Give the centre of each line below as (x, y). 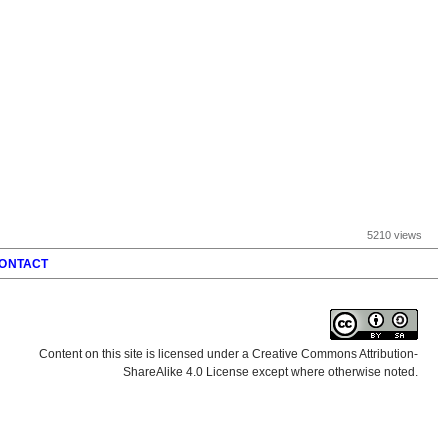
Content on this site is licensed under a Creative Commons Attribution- (228, 354)
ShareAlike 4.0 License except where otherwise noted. (270, 372)
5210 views (394, 235)
